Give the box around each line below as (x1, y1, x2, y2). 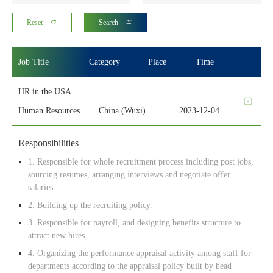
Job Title (18, 57, 49, 66)
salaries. (28, 182, 55, 192)
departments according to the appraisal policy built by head (28, 261, 232, 271)
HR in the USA (18, 87, 71, 96)
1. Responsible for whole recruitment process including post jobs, (28, 157, 253, 166)
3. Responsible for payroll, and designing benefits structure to (28, 218, 241, 227)
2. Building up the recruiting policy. (28, 200, 152, 210)
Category (89, 57, 121, 66)
